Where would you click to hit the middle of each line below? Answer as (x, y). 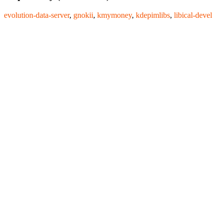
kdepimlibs (153, 15)
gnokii (83, 15)
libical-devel (193, 15)
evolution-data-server (37, 15)
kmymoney (114, 15)
